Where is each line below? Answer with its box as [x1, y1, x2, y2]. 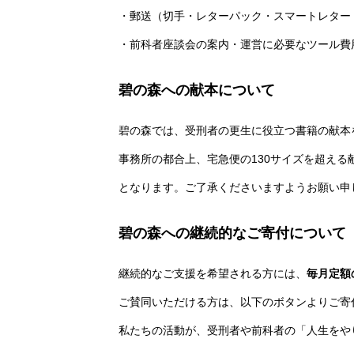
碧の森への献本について [119, 82, 275, 98]
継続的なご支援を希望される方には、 [119, 267, 307, 280]
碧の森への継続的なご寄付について [119, 225, 346, 241]
